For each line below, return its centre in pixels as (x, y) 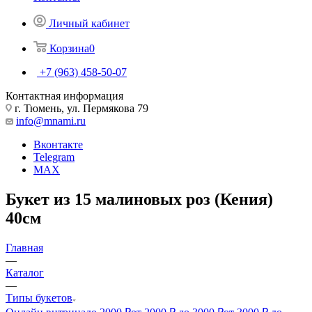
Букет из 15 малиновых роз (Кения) (139, 199)
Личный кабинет (89, 23)
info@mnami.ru (51, 120)
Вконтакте (58, 144)
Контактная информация (64, 95)
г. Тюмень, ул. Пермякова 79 (80, 108)
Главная (24, 247)
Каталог (25, 272)
